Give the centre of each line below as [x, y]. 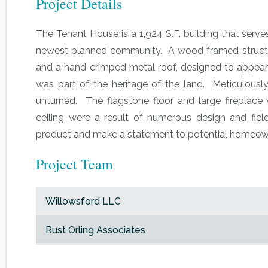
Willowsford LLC [83, 201]
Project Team [75, 164]
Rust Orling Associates [96, 230]
